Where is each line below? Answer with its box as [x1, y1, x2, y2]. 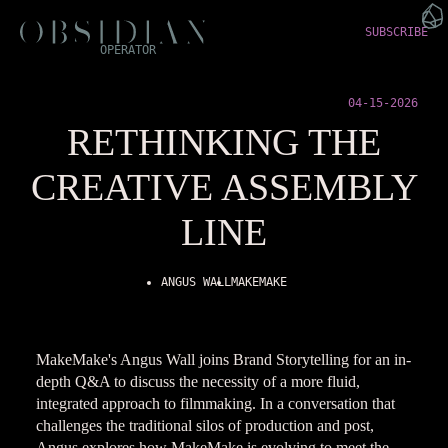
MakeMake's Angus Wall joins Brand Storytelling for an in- [36, 351, 411, 368]
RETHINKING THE [67, 121, 381, 163]
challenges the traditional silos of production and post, [36, 417, 374, 434]
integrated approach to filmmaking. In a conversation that [36, 395, 395, 412]
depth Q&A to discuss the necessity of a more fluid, [36, 373, 360, 390]
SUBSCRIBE [365, 24, 428, 39]
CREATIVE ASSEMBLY [30, 166, 418, 208]
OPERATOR [100, 43, 156, 57]
